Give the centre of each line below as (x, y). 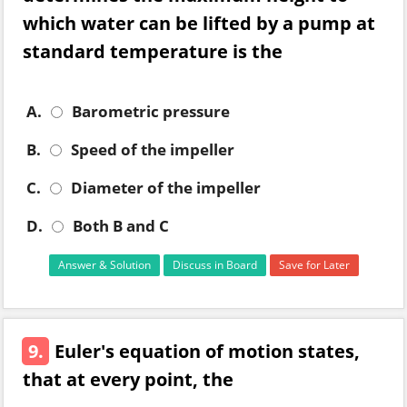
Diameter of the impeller (166, 188)
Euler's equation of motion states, (207, 351)
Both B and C (121, 226)
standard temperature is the (153, 51)
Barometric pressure (151, 111)
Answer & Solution (104, 265)
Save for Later (314, 265)
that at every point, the (128, 379)
